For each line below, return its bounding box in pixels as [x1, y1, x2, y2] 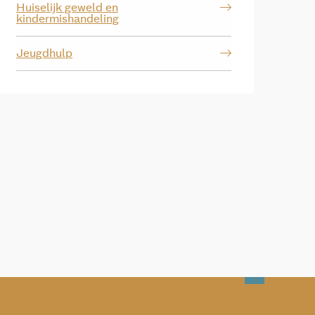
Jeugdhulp [16, 47, 72, 59]
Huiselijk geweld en [16, 1, 118, 13]
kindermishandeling [16, 13, 119, 25]
